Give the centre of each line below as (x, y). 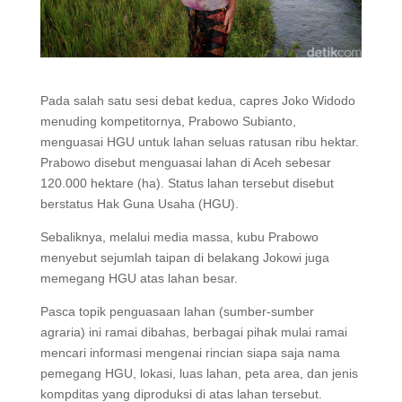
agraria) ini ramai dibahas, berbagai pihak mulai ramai (193, 332)
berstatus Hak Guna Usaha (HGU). (139, 203)
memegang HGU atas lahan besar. (139, 278)
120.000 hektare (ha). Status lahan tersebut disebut (187, 183)
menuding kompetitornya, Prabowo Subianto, (168, 121)
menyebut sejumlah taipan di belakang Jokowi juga (184, 257)
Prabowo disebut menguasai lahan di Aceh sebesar (185, 162)
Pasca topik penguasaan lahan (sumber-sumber (177, 311)
